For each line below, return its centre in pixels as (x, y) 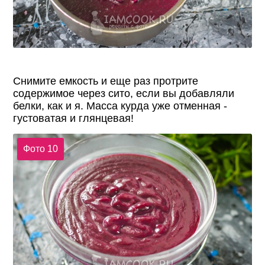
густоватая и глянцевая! (74, 119)
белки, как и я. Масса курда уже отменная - (120, 106)
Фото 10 (40, 148)
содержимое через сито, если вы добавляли (124, 94)
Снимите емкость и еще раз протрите (106, 81)
